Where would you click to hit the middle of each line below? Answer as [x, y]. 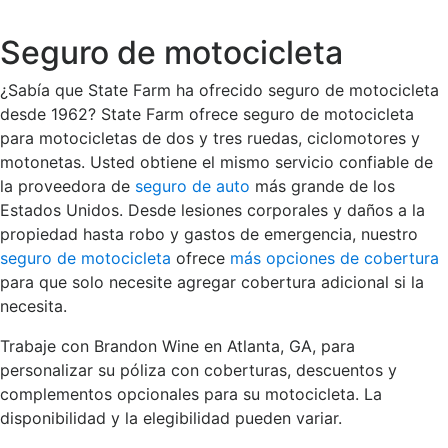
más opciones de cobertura [334, 257]
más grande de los [322, 185]
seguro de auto [192, 185]
